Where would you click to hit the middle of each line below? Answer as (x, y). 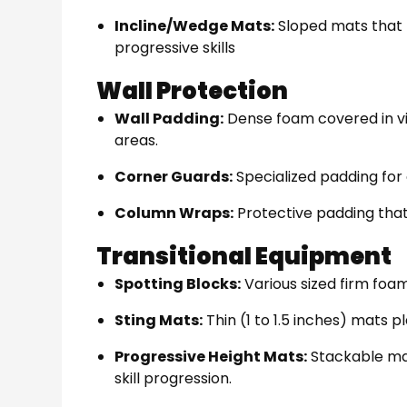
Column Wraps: (174, 213)
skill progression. (174, 378)
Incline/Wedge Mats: (195, 25)
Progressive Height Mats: (211, 356)
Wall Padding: (169, 118)
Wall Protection (194, 90)
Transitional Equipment (246, 256)
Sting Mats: (159, 320)
